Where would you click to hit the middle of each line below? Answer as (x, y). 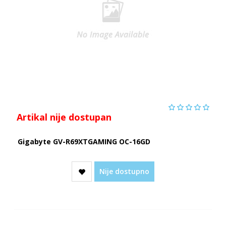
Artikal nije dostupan (64, 117)
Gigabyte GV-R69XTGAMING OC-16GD (84, 141)
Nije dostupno (124, 171)
